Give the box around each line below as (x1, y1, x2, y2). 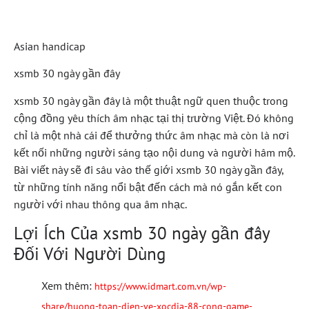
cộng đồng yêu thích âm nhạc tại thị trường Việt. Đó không (14, 110, 294, 125)
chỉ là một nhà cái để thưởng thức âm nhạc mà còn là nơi (14, 128, 289, 142)
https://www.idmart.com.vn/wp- (94, 279, 226, 292)
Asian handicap (14, 39, 86, 53)
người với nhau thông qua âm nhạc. (14, 197, 187, 211)
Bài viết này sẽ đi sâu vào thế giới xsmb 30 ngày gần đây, (14, 162, 283, 177)
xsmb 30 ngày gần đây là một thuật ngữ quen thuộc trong (14, 93, 288, 108)
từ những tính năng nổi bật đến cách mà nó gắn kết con (14, 179, 282, 194)
